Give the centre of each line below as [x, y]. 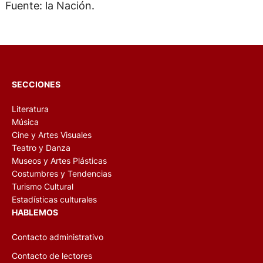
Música [25, 122]
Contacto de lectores [52, 256]
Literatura [30, 109]
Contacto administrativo [58, 237]
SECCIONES [36, 85]
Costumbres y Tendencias [62, 174]
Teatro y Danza [41, 148]
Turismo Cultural [43, 187]
